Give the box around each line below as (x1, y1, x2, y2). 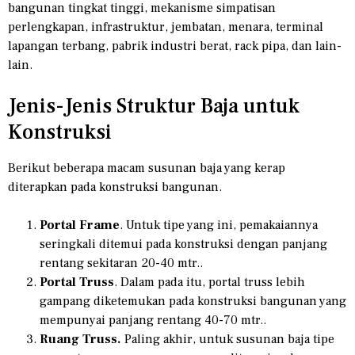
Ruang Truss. (40, 331, 121, 348)
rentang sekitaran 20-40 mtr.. (40, 255, 203, 272)
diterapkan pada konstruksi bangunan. (8, 179, 222, 196)
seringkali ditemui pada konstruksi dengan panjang (40, 236, 327, 253)
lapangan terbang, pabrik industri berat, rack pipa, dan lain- (8, 38, 342, 55)
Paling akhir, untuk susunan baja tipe (121, 331, 334, 348)
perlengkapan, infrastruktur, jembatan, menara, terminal (8, 19, 323, 36)
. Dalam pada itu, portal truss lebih (114, 274, 305, 291)
